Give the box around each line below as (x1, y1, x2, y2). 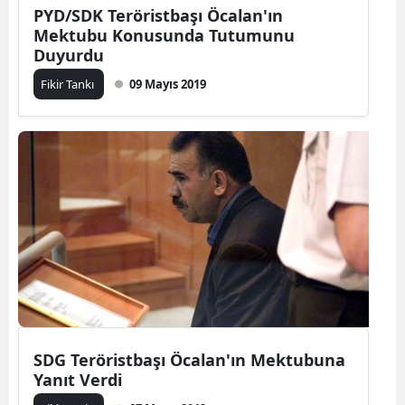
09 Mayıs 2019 (129, 76, 206, 92)
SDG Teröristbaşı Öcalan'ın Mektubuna (33, 349, 345, 371)
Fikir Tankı (41, 76, 97, 92)
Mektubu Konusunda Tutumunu (33, 24, 295, 46)
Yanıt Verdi (33, 369, 122, 391)
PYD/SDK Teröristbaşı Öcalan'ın (33, 5, 283, 26)
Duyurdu (33, 44, 104, 66)
